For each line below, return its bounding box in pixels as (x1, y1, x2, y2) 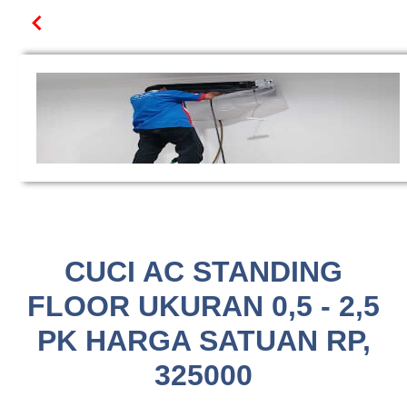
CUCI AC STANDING (65, 255, 342, 288)
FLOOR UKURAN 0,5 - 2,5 (27, 290, 380, 323)
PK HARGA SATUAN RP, (36, 324, 371, 357)
